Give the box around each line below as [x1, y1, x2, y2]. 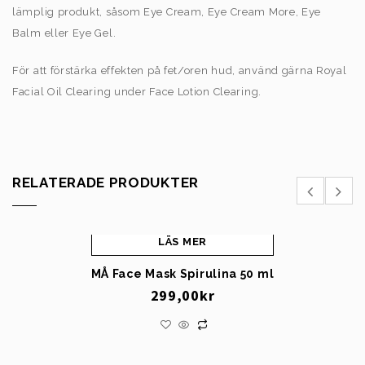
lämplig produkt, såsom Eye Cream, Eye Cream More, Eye [12, 5, 322, 18]
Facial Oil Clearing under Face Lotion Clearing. [12, 85, 262, 98]
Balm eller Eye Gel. [12, 26, 117, 39]
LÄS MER [158, 235, 207, 248]
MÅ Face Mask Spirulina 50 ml [90, 267, 275, 281]
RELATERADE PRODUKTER [12, 174, 199, 191]
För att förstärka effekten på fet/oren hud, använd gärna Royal [12, 64, 347, 77]
